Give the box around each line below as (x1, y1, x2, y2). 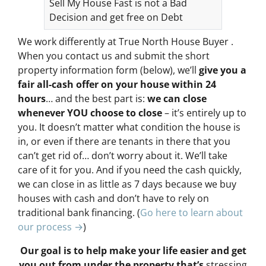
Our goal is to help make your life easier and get (20, 244, 246, 258)
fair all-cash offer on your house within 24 (18, 78, 216, 91)
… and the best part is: (46, 92, 147, 106)
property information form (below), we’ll (18, 64, 199, 77)
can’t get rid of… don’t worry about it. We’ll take (18, 149, 227, 163)
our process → (18, 220, 83, 234)
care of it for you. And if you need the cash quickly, (18, 163, 242, 177)
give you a (199, 64, 246, 77)
